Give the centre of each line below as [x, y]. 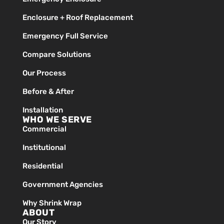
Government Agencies [62, 185]
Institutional [44, 148]
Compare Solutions [56, 55]
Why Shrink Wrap [52, 203]
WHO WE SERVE [57, 120]
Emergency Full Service [65, 36]
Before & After [48, 92]
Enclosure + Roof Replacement [77, 18]
